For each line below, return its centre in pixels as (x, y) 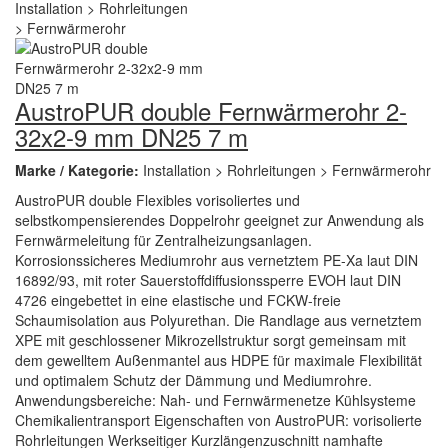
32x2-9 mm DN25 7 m (131, 136)
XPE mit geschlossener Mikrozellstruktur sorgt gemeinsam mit (210, 340)
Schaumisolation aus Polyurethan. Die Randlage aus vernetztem (218, 320)
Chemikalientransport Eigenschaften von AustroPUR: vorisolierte (218, 420)
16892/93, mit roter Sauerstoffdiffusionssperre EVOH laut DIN (208, 280)
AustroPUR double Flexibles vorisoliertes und (157, 200)
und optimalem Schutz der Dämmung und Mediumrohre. (193, 380)
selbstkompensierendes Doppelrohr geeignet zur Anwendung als (219, 220)
